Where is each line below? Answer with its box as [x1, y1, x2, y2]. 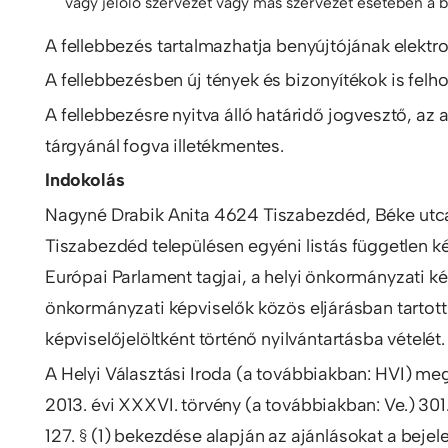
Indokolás [45, 169, 125, 192]
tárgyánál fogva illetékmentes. [45, 134, 284, 157]
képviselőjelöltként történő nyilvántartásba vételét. [45, 327, 445, 350]
